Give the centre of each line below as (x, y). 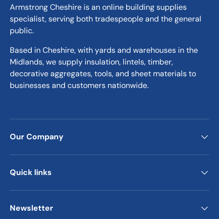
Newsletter (32, 208)
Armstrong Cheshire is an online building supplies (98, 7)
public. (22, 31)
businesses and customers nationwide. (79, 86)
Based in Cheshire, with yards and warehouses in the (104, 50)
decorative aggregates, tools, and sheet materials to (103, 74)
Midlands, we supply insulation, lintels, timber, (91, 62)
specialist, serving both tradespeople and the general (106, 19)
